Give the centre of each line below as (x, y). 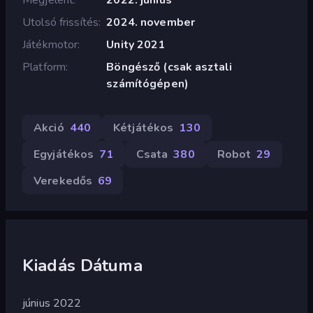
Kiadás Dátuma (82, 265)
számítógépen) (147, 83)
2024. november (151, 22)
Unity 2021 (136, 44)
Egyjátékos (64, 154)
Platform (44, 67)
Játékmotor (50, 44)
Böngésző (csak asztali (169, 67)
